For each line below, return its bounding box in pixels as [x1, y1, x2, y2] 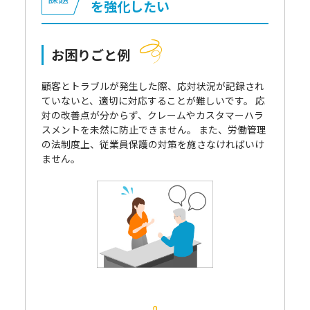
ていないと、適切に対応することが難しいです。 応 [41, 93, 265, 107]
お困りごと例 [51, 45, 131, 65]
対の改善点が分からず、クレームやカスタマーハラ [41, 107, 264, 122]
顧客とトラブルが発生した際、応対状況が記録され [41, 78, 264, 93]
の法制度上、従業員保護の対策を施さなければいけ [41, 136, 264, 151]
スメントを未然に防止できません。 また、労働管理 [41, 122, 266, 136]
